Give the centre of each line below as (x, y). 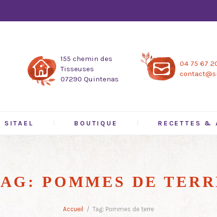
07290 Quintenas (90, 79)
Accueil (73, 209)
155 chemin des (87, 59)
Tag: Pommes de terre (124, 209)
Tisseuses (77, 69)
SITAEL (19, 123)
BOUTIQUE (96, 123)
